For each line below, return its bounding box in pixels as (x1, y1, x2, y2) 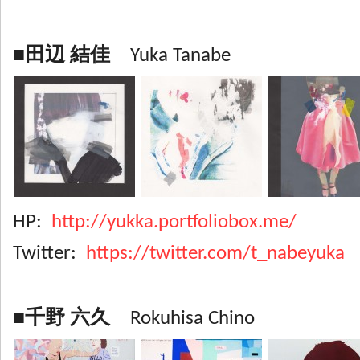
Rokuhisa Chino (110, 309, 255, 329)
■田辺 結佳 (13, 46, 110, 66)
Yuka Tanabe (110, 46, 231, 66)
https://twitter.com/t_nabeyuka (86, 243, 345, 264)
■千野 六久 (13, 309, 110, 329)
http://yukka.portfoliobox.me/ (51, 212, 297, 232)
